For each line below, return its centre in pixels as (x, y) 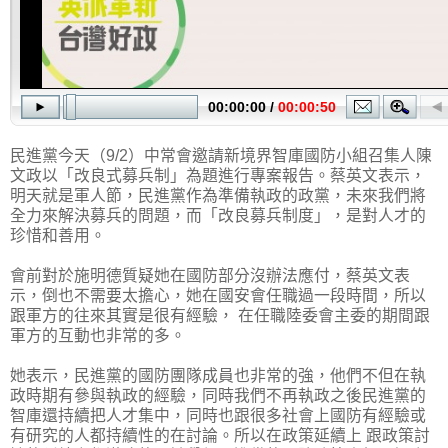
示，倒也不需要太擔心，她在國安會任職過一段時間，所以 (218, 295)
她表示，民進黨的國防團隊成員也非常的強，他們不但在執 (218, 375)
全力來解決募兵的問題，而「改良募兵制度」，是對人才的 (218, 215)
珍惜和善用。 (58, 235)
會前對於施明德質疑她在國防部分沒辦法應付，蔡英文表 (210, 275)
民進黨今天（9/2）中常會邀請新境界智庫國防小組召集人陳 (221, 155)
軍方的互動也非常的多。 (98, 335)
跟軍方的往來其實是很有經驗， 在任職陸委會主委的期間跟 (220, 315)
